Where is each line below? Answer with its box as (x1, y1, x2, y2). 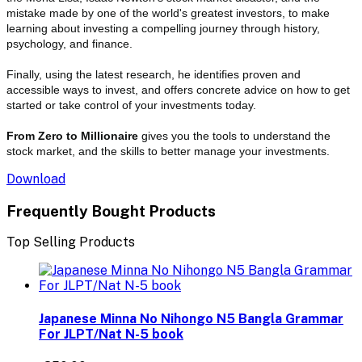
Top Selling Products (6, 234, 135, 250)
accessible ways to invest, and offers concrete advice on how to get (6, 82, 350, 96)
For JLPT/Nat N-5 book (39, 326, 183, 342)
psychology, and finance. (6, 36, 133, 50)
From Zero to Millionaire (6, 128, 141, 142)
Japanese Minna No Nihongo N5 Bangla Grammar (39, 310, 343, 326)
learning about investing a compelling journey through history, (6, 21, 320, 35)
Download (6, 170, 65, 187)
